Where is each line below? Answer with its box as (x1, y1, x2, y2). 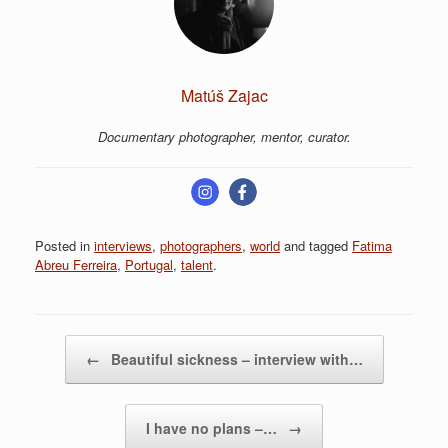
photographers (160, 236, 242, 256)
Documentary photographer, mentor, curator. (97, 126, 351, 146)
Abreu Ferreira (35, 255, 117, 275)
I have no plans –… (146, 418, 281, 439)
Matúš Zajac (180, 83, 268, 107)
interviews (94, 236, 152, 256)
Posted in (35, 236, 94, 256)
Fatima (352, 236, 392, 256)
